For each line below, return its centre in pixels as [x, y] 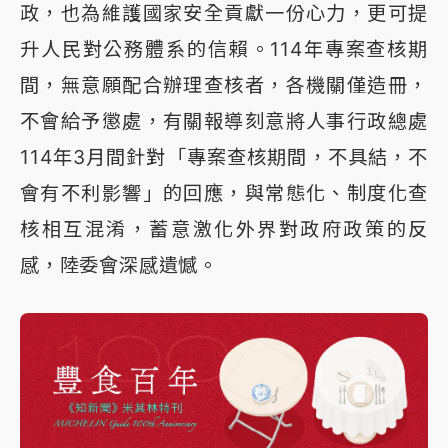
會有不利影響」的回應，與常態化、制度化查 [224, 193]
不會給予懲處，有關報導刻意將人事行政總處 [224, 121]
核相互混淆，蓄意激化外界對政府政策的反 [224, 229]
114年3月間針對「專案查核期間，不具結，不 [224, 157]
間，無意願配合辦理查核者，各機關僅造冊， [224, 85]
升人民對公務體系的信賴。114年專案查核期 [224, 49]
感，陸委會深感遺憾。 [119, 265]
